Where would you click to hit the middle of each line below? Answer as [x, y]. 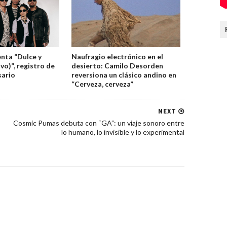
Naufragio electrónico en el [118, 56]
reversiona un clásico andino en [124, 74]
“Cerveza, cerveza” [103, 84]
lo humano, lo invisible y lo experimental [123, 132]
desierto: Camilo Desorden [118, 65]
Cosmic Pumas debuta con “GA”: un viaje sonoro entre [99, 123]
